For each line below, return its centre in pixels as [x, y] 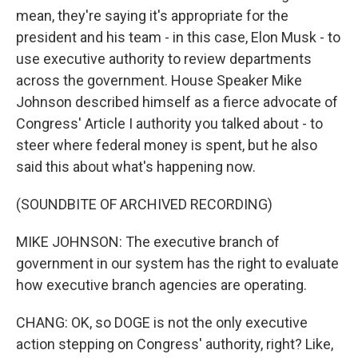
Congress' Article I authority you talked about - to [169, 123]
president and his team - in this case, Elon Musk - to [178, 37]
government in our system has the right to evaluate [177, 263]
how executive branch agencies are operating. [161, 285]
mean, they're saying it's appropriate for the [152, 16]
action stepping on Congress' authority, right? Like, [175, 344]
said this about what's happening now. [136, 167]
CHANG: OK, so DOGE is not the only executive [162, 322]
